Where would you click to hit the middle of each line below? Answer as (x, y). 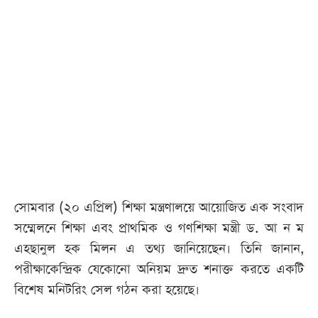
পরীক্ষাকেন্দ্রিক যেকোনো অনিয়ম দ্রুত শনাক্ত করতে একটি (159, 270)
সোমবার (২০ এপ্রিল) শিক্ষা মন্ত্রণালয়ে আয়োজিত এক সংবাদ (159, 208)
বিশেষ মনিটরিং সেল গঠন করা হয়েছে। (107, 290)
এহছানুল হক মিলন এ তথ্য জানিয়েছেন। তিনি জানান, (159, 249)
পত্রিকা (35, 53)
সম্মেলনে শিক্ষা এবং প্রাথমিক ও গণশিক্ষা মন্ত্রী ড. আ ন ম (159, 229)
